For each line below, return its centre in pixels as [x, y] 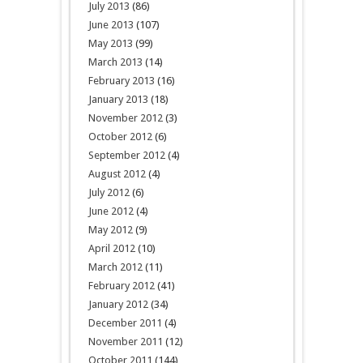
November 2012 [125, 118]
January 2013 [118, 100]
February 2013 [121, 81]
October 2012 [120, 137]
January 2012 [118, 305]
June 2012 [111, 211]
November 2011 [125, 342]
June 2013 [111, 25]
